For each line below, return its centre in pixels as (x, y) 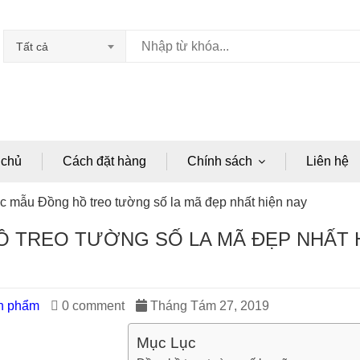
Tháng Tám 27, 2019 (208, 306)
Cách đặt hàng (104, 161)
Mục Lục (166, 343)
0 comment (92, 306)
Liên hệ (327, 161)
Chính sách (220, 161)
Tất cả (32, 47)
